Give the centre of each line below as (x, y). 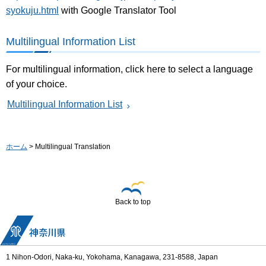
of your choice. (37, 84)
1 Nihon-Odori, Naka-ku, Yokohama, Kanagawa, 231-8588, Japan (112, 257)
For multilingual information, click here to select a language (129, 69)
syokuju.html (32, 10)
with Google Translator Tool (118, 10)
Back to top (133, 202)
